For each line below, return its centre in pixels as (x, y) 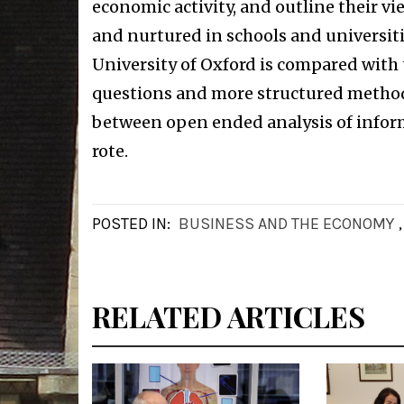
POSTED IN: (133, 223)
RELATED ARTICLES (229, 316)
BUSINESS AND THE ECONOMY (286, 223)
